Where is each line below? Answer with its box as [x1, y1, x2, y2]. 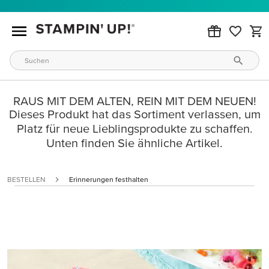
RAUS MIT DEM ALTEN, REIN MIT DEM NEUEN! [13, 94, 256, 107]
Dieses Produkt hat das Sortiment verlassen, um [8, 107, 261, 121]
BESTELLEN [7, 175, 45, 183]
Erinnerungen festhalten [69, 175, 148, 183]
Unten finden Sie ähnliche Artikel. [46, 136, 223, 150]
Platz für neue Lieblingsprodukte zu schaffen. [16, 122, 253, 135]
